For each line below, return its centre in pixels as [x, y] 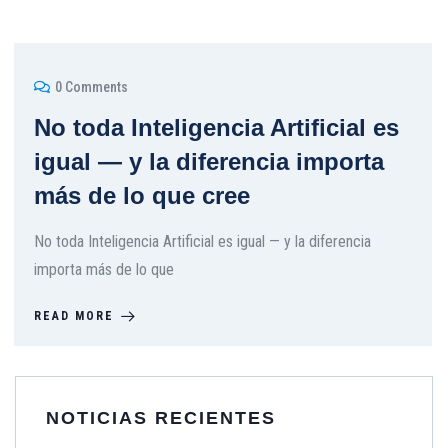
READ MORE [74, 316]
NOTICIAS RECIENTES [161, 418]
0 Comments [91, 87]
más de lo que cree [142, 195]
